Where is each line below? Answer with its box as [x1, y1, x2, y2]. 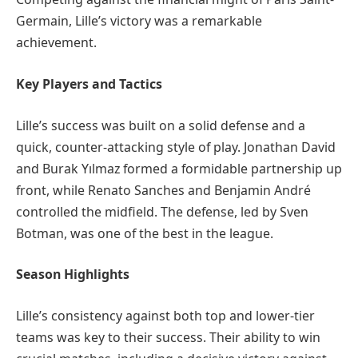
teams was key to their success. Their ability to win [16, 328, 320, 346]
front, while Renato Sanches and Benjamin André [16, 181, 311, 199]
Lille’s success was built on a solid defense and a [16, 116, 305, 134]
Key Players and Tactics [16, 75, 162, 93]
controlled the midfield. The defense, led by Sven [16, 202, 308, 221]
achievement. [16, 34, 97, 52]
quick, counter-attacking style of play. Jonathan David [16, 137, 336, 156]
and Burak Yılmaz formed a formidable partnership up [16, 159, 342, 177]
